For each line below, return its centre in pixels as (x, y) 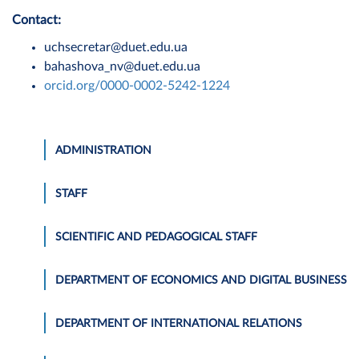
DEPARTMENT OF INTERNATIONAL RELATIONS (179, 323)
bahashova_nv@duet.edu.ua (122, 66)
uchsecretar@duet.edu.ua (116, 47)
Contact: (36, 20)
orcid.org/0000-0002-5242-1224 (137, 85)
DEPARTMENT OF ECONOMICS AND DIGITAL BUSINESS (201, 280)
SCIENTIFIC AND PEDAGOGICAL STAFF (156, 237)
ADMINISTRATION (103, 150)
